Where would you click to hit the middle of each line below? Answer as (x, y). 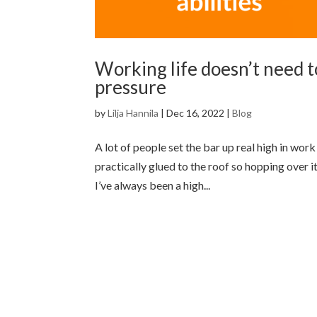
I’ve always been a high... (153, 185)
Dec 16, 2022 (196, 113)
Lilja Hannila (133, 113)
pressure (131, 87)
